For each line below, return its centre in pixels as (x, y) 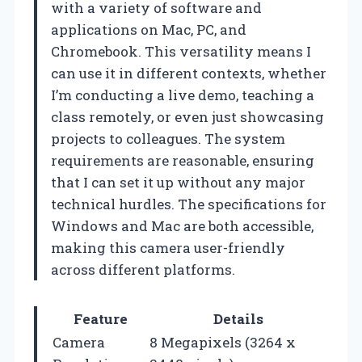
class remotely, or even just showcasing (187, 116)
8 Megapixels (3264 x (223, 342)
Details (238, 318)
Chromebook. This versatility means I (181, 51)
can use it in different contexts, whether (189, 73)
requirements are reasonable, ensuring (183, 160)
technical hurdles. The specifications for (189, 204)
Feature (100, 318)
